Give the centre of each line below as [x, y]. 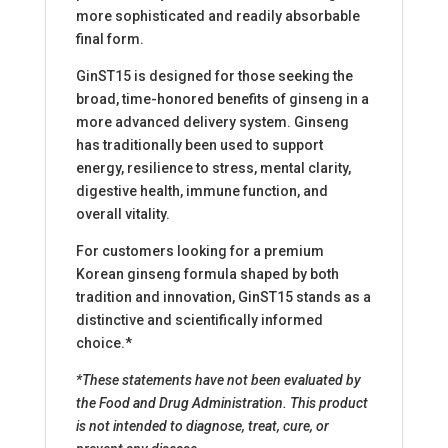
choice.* [103, 343]
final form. [109, 39]
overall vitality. [122, 214]
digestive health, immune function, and [201, 191]
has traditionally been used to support [199, 145]
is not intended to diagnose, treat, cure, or [202, 426]
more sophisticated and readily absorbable [217, 16]
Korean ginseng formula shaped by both [207, 274]
